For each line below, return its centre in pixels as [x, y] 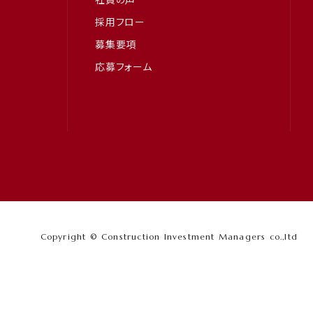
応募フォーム [124, 66]
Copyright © [71, 236]
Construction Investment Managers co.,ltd [199, 236]
